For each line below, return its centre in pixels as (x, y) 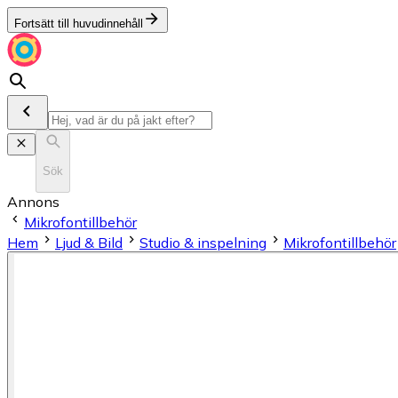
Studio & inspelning (203, 242)
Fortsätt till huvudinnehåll (79, 24)
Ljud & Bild (89, 242)
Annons (33, 201)
